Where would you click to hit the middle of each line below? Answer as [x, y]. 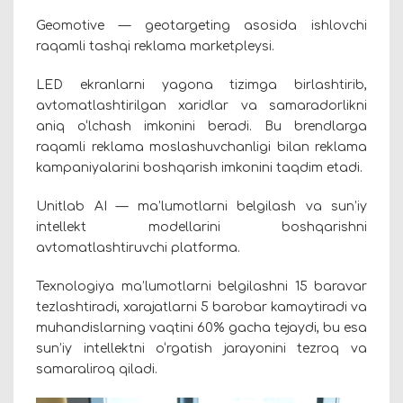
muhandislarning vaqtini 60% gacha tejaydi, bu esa [201, 328]
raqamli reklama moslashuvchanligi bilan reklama [201, 148]
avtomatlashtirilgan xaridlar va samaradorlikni [201, 106]
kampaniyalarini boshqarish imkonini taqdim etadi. [199, 168]
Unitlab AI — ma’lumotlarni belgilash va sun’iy [201, 207]
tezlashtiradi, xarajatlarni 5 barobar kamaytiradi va [201, 308]
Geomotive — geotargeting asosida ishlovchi [201, 26]
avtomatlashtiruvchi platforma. [138, 248]
